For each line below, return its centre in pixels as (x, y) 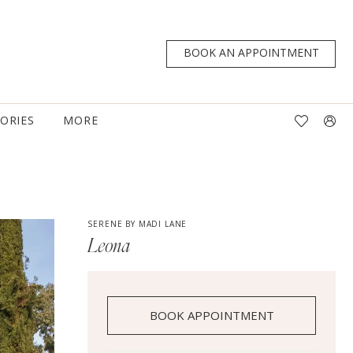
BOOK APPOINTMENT (212, 316)
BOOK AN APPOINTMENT (252, 53)
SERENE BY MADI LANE (137, 224)
